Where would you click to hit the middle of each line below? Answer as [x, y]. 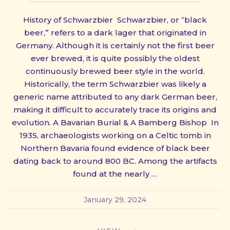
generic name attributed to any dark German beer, [115, 97]
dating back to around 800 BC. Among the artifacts [115, 161]
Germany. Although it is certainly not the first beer [115, 45]
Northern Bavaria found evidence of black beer [115, 148]
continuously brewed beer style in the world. [115, 71]
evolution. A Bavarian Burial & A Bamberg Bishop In [115, 122]
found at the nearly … [115, 174]
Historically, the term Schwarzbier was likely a [115, 84]
